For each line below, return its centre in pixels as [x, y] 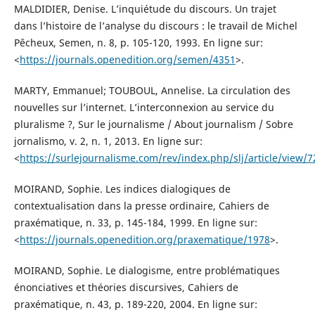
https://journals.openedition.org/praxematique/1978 [144, 240]
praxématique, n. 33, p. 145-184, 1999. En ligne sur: [135, 223]
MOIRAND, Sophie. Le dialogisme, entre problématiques [147, 271]
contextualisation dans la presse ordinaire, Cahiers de [141, 206]
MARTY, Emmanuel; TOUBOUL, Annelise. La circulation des [152, 91]
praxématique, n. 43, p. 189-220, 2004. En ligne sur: [135, 304]
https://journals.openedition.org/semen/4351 [127, 60]
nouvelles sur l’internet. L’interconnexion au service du [144, 108]
